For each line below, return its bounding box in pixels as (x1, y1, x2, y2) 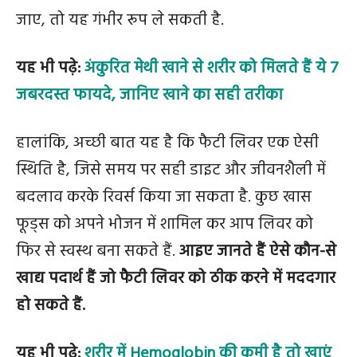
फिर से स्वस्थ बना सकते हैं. (16, 239, 179, 265)
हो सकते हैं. (16, 293, 85, 319)
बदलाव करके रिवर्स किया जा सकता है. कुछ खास (16, 185, 312, 210)
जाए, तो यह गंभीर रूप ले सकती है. (16, 8, 224, 33)
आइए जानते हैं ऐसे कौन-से (179, 239, 336, 265)
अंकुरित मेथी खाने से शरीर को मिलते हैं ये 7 (84, 56, 339, 81)
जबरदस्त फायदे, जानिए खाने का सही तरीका (16, 83, 283, 108)
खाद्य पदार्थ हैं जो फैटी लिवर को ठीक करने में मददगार (16, 266, 335, 292)
